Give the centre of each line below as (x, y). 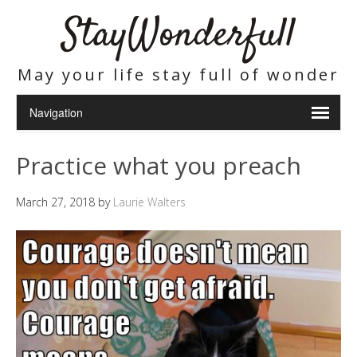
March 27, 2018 (55, 202)
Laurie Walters (149, 202)
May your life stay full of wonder (178, 75)
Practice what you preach (159, 165)
